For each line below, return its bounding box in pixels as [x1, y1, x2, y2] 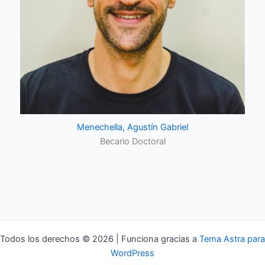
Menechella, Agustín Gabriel [77, 121, 188, 132]
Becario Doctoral [99, 135, 166, 147]
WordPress [111, 248, 154, 258]
